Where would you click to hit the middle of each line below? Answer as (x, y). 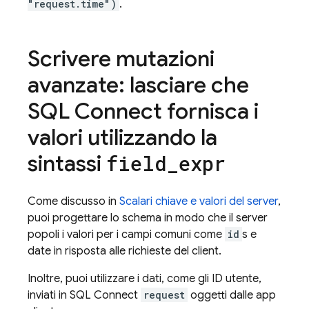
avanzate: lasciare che (138, 85)
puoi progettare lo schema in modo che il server (148, 218)
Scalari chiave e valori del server (199, 201)
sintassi (67, 163)
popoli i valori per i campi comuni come (126, 235)
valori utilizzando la (122, 137)
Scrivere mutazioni (121, 59)
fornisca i (210, 111)
